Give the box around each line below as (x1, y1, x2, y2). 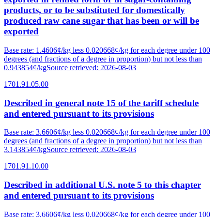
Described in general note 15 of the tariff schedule (4, 97, 199, 108)
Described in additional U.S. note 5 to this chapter (4, 180, 201, 190)
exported (4, 26, 39, 37)
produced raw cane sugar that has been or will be (4, 15, 199, 26)
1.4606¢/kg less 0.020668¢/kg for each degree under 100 (36, 46, 210, 54)
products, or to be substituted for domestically (4, 5, 185, 15)
